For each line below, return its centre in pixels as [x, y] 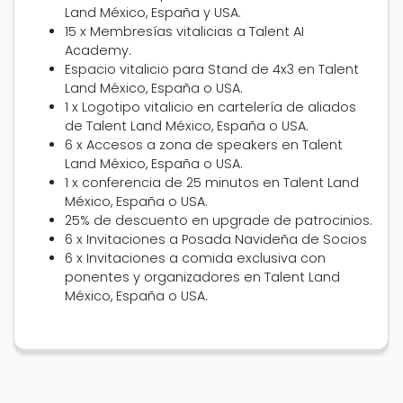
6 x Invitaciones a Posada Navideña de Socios [216, 239]
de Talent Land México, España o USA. [187, 126]
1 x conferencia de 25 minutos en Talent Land [212, 183]
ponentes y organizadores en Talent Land [202, 277]
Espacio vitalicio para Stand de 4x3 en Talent [212, 69]
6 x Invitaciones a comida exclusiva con [195, 258]
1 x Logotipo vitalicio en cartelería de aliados [210, 107]
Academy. [98, 50]
